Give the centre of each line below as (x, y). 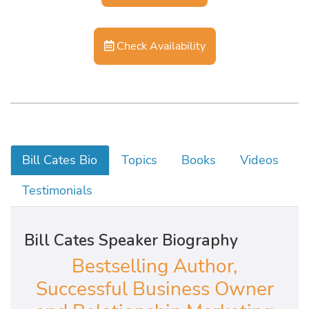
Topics (140, 160)
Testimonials (58, 191)
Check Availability (159, 46)
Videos (259, 160)
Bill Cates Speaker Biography (131, 240)
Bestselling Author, (154, 266)
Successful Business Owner (154, 289)
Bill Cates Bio (60, 160)
